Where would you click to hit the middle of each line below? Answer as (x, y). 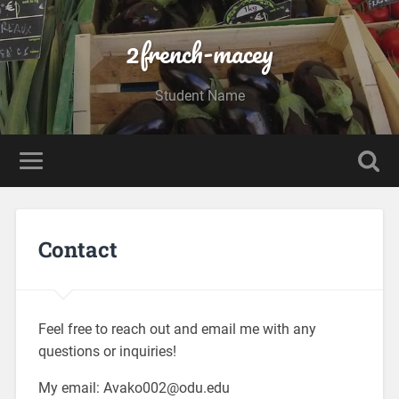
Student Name (199, 96)
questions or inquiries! (107, 351)
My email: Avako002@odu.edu (134, 387)
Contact (77, 249)
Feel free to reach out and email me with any (177, 329)
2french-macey (199, 53)
